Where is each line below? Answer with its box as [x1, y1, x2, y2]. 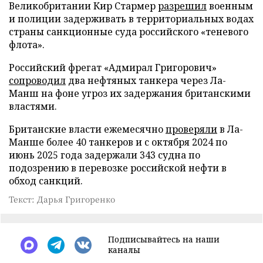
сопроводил [9, 74, 66, 87]
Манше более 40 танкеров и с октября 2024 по [9, 136, 227, 149]
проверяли [166, 123, 217, 136]
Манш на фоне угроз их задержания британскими [9, 87, 251, 100]
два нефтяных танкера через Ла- [66, 74, 226, 87]
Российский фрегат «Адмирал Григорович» [9, 61, 217, 74]
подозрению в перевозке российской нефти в [9, 161, 227, 174]
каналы [108, 244, 140, 255]
